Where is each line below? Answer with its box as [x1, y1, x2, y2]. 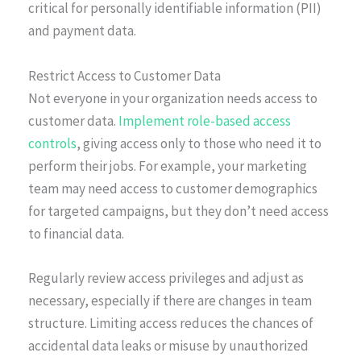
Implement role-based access [118, 111, 291, 130]
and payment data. [28, 22, 136, 40]
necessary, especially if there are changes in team [28, 291, 312, 309]
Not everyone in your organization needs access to [28, 89, 317, 107]
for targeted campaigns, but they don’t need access [28, 201, 329, 220]
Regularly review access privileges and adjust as [28, 268, 304, 287]
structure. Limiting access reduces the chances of [28, 313, 313, 332]
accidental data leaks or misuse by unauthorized [28, 336, 309, 355]
